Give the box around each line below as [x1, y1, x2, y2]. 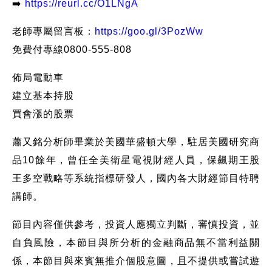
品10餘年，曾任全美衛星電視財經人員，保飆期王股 [12, 154, 260, 165]
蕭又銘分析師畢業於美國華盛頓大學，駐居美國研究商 [12, 136, 260, 147]
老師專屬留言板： [12, 25, 95, 36]
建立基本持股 [12, 90, 74, 101]
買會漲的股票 [12, 108, 74, 119]
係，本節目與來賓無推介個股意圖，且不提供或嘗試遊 [12, 255, 260, 266]
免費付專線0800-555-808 [12, 44, 132, 55]
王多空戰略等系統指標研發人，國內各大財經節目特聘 [12, 172, 260, 183]
